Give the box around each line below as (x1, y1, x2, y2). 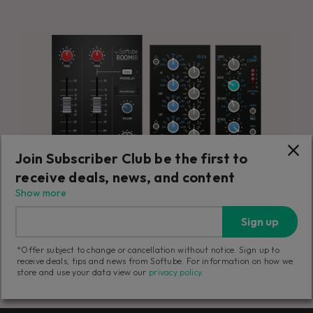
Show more (15, 187, 66, 199)
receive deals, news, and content (15, 168, 235, 186)
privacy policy (148, 267, 202, 277)
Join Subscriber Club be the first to (15, 150, 248, 167)
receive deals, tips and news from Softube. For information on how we (17, 256, 293, 266)
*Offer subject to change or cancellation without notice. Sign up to (17, 245, 280, 255)
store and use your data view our (17, 267, 149, 277)
